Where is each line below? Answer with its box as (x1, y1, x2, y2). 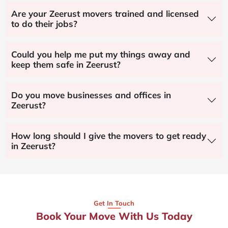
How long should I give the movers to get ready (11, 130, 206, 141)
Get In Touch (94, 198, 134, 207)
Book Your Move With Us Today (36, 209, 192, 222)
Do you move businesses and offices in (11, 89, 171, 100)
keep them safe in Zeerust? (11, 59, 121, 70)
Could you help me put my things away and (11, 48, 190, 60)
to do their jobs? (11, 18, 77, 29)
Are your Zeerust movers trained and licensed (11, 8, 199, 19)
